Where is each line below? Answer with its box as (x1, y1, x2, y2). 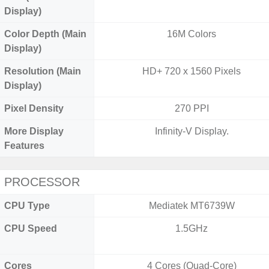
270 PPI (174, 103, 209, 113)
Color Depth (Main (4, 29, 86, 39)
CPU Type (4, 201, 50, 211)
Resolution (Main (4, 66, 81, 76)
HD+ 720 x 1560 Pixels (142, 66, 241, 76)
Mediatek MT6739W (148, 201, 235, 211)
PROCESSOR (4, 175, 80, 189)
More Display (4, 126, 64, 136)
